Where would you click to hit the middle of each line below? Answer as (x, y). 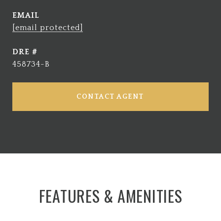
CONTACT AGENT (110, 96)
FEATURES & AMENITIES (110, 195)
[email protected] (48, 27)
